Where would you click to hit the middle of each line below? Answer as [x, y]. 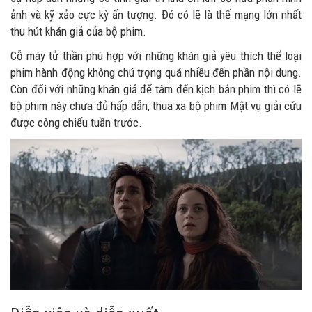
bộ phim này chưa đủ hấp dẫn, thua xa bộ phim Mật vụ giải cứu [156, 106]
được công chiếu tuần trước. [76, 123]
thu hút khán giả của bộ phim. [78, 31]
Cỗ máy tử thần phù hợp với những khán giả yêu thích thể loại [156, 56]
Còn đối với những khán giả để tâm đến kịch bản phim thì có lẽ [156, 89]
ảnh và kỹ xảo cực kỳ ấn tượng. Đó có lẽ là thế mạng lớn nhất [156, 15]
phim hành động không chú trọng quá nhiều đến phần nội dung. [156, 72]
